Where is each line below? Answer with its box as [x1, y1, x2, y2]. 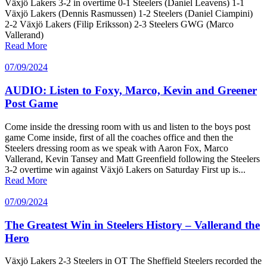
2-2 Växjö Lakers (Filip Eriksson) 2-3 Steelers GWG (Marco [5, 19, 234, 30]
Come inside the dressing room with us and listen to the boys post [5, 121, 250, 132]
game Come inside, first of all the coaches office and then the [5, 132, 233, 142]
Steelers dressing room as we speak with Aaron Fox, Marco [5, 142, 228, 153]
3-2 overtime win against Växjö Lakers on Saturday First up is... [5, 164, 246, 175]
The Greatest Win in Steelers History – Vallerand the [5, 218, 260, 231]
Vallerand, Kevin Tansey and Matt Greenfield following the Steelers [5, 153, 260, 164]
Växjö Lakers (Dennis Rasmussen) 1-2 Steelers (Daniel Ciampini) [5, 8, 253, 19]
